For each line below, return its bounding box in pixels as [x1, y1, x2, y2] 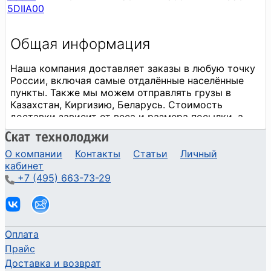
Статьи [133, 147, 168, 160]
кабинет [5, 159, 44, 172]
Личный [180, 147, 217, 160]
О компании [5, 147, 62, 160]
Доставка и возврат [5, 256, 101, 269]
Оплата [5, 227, 39, 240]
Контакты [75, 147, 120, 160]
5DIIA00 [7, 2, 44, 15]
